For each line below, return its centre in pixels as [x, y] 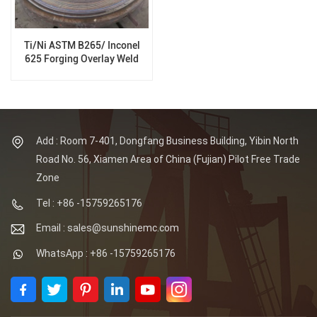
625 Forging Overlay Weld [82, 59]
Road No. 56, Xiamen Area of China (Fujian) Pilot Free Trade [168, 160]
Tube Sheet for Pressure [82, 72]
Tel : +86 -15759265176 [89, 203]
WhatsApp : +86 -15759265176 [106, 253]
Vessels [82, 86]
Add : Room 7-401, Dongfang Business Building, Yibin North [167, 141]
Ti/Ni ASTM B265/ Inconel [82, 45]
